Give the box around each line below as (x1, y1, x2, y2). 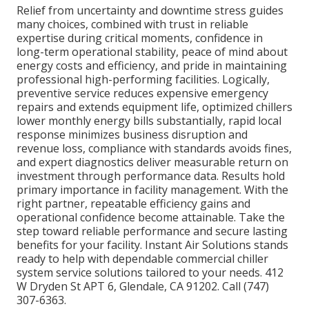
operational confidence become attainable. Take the (17, 209, 285, 225)
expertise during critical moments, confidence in (17, 30, 263, 46)
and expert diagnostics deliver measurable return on (17, 154, 288, 170)
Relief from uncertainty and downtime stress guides (17, 2, 283, 18)
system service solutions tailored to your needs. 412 (17, 264, 283, 280)
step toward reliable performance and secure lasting (17, 223, 288, 239)
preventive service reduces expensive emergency (17, 85, 268, 101)
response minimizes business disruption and (17, 126, 248, 142)
